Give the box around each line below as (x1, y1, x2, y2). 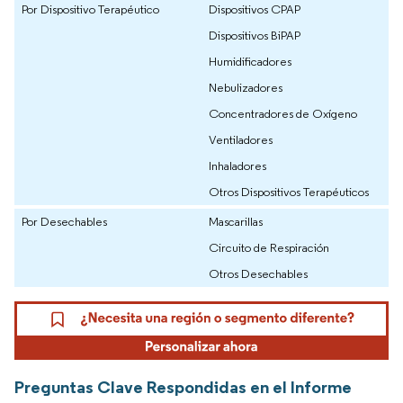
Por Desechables (22, 213, 107, 230)
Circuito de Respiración (209, 239, 329, 256)
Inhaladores (209, 157, 266, 175)
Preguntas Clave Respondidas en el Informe (14, 375, 352, 398)
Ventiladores (209, 131, 273, 148)
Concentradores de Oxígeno (209, 105, 357, 122)
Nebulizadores (209, 79, 282, 96)
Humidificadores (209, 53, 291, 70)
